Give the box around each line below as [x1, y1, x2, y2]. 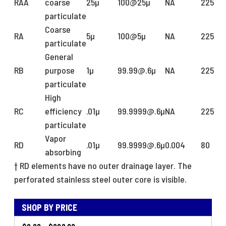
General [45, 51, 75, 63]
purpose [45, 65, 77, 76]
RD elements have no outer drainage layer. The [20, 160, 192, 172]
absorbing [45, 146, 81, 158]
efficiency [45, 105, 82, 117]
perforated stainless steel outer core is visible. [14, 174, 187, 185]
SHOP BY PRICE [22, 202, 77, 213]
